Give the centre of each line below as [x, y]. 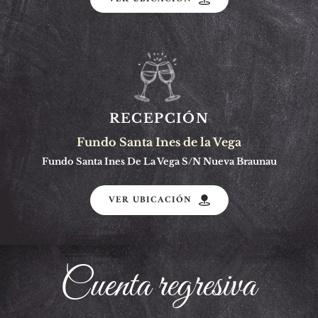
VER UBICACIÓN [150, 199]
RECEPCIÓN [159, 118]
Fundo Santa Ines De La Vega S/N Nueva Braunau [159, 161]
